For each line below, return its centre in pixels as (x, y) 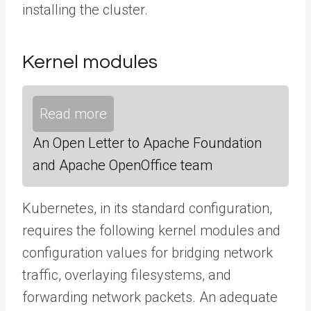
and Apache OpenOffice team (123, 165)
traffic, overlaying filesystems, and (127, 275)
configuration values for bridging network (148, 253)
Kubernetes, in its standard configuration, (147, 208)
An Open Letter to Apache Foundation (147, 143)
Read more (73, 114)
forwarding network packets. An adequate (150, 297)
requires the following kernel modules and (151, 230)
